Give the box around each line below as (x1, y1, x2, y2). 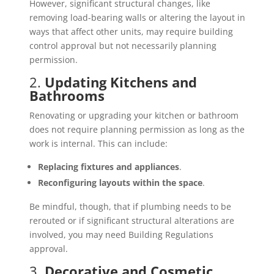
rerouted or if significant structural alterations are (29, 215, 234, 227)
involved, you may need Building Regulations (29, 229, 213, 241)
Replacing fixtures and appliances (37, 161, 179, 173)
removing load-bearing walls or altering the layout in (29, 12, 245, 24)
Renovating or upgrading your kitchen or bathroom (29, 109, 239, 122)
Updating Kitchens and (44, 73, 197, 92)
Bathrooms (29, 86, 105, 105)
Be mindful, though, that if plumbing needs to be (29, 201, 231, 213)
